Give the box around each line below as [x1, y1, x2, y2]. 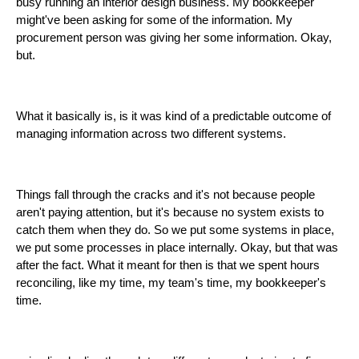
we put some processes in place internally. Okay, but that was [16, 241, 338, 255]
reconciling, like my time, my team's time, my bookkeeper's [16, 276, 326, 290]
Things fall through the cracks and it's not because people [16, 188, 315, 202]
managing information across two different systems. [16, 127, 286, 141]
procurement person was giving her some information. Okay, [16, 31, 332, 45]
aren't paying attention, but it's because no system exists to [16, 206, 324, 220]
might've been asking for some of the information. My [16, 14, 292, 27]
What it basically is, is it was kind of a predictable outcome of [16, 110, 331, 123]
